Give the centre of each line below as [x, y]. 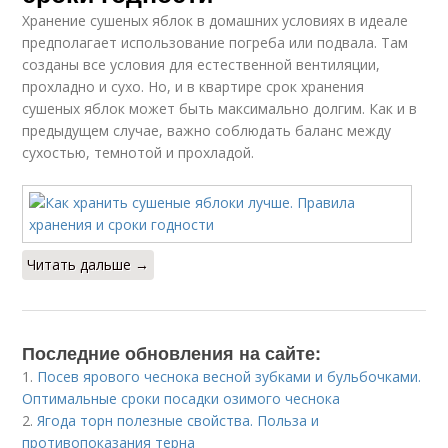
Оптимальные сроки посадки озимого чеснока [181, 398]
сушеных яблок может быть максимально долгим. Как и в [220, 108]
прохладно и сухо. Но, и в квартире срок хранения [193, 86]
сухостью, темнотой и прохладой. [138, 152]
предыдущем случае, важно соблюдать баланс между [207, 130]
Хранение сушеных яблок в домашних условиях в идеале [215, 20]
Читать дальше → [88, 264]
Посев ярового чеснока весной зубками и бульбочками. [229, 376]
